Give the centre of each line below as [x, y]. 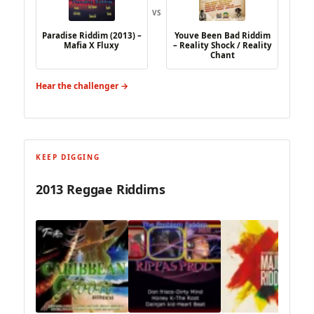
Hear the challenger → [82, 86]
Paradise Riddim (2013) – [91, 36]
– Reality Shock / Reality [222, 46]
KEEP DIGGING [68, 157]
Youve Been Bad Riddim [222, 36]
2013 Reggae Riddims [101, 190]
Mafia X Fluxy [92, 46]
